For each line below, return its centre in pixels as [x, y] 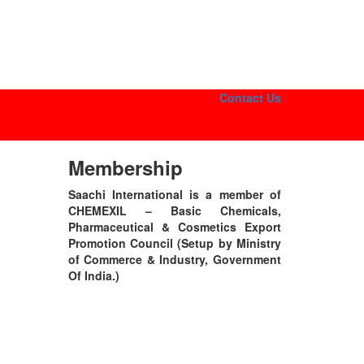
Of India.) [93, 276]
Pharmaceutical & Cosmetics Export [174, 227]
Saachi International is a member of [174, 195]
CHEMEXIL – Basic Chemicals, [174, 211]
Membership [125, 168]
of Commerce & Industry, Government [174, 260]
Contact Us [250, 98]
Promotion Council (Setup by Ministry [174, 243]
